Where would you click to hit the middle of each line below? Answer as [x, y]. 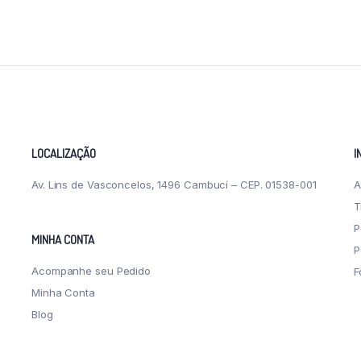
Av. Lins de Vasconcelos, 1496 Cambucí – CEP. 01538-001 [174, 184]
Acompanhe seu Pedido [91, 270]
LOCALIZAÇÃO [64, 153]
